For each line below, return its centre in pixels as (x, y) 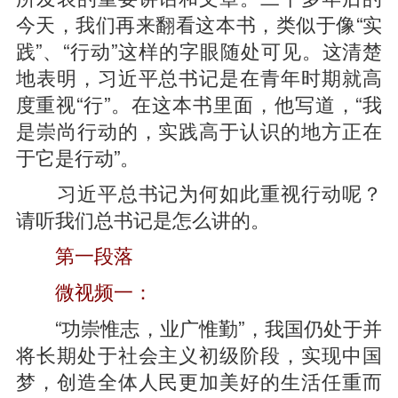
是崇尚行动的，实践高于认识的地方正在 (199, 130)
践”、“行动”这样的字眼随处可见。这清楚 (199, 50)
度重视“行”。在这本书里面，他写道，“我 (199, 103)
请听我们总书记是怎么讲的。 (143, 219)
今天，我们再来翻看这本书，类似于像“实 (199, 23)
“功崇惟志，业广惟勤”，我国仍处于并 (199, 327)
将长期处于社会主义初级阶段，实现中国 (199, 354)
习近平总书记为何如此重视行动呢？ (199, 192)
